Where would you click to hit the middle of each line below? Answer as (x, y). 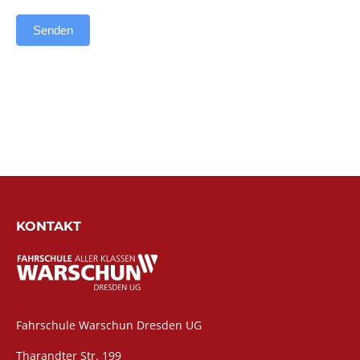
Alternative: (47, 68)
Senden (53, 30)
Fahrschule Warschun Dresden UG (109, 325)
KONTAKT (49, 226)
